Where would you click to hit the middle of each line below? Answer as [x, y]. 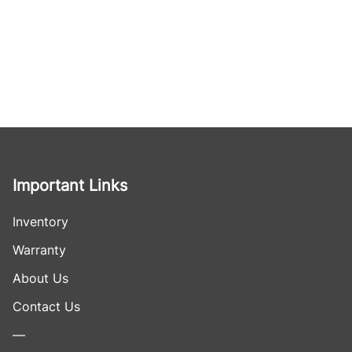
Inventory [40, 222]
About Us [40, 278]
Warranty [39, 250]
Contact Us [46, 306]
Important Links [70, 185]
